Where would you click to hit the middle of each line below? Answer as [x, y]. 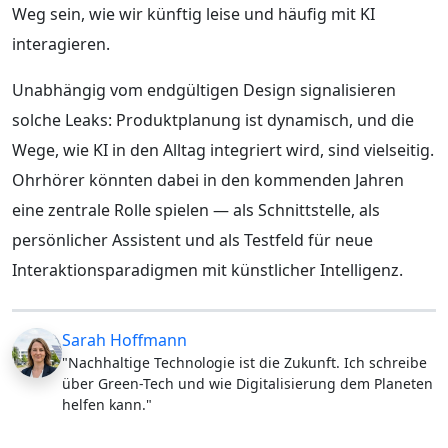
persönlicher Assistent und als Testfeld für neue [192, 239]
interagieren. [61, 43]
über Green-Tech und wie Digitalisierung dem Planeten [247, 383]
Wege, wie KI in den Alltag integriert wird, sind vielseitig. [223, 149]
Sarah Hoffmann [124, 339]
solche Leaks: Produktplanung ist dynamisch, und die [213, 119]
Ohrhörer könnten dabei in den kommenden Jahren [208, 179]
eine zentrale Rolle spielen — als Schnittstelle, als [196, 209]
